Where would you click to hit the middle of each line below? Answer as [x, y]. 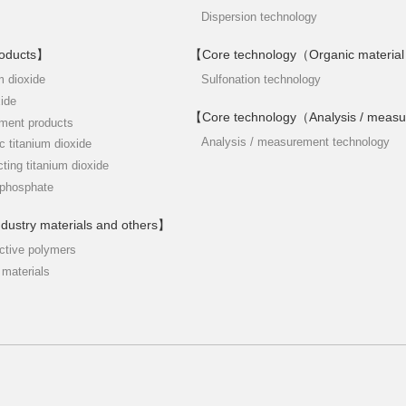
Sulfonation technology [261, 79]
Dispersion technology [259, 16]
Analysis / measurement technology [295, 141]
